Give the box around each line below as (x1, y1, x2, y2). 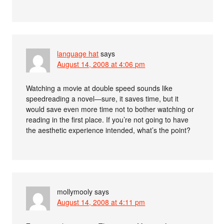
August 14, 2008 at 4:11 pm (57, 197, 145, 207)
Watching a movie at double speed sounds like (26, 83, 173, 93)
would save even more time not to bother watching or (26, 104, 194, 114)
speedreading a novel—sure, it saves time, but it (26, 93, 179, 104)
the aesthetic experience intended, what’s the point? (26, 125, 191, 135)
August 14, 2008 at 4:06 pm (57, 59, 145, 69)
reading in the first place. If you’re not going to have (26, 114, 189, 125)
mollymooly (57, 186, 93, 197)
